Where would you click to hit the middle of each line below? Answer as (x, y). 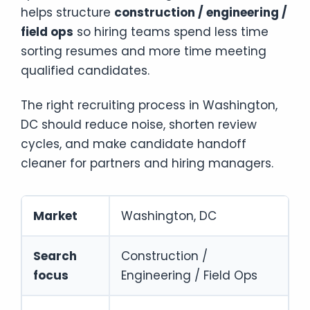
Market (55, 216)
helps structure (67, 12)
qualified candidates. (85, 70)
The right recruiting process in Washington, (149, 105)
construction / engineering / (201, 12)
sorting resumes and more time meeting (144, 51)
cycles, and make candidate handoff (134, 144)
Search (55, 256)
